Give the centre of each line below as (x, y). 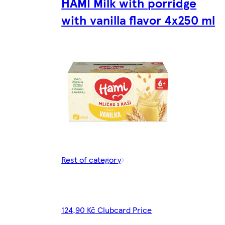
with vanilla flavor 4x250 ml (138, 20)
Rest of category (91, 159)
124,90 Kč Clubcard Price (107, 209)
